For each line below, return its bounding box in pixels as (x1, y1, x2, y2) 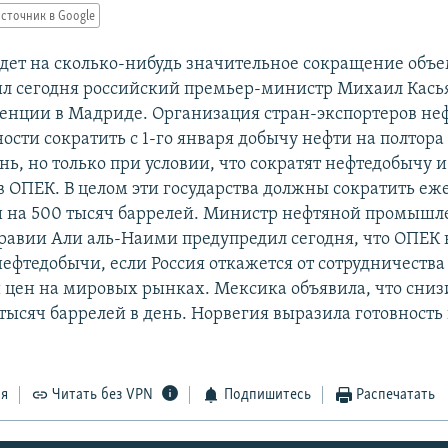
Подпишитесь (223, 387, 311, 404)
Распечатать (356, 387, 436, 404)
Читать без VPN (52, 387, 154, 404)
